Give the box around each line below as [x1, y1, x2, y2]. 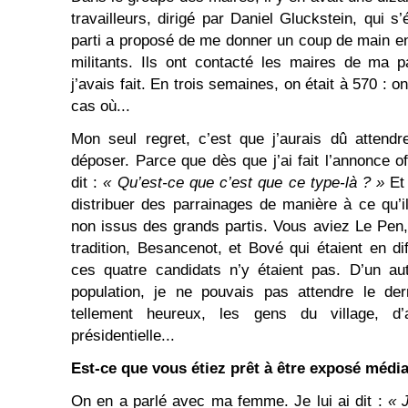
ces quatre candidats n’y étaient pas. [71, 261, 342, 279]
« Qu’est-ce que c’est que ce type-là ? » [103, 174, 391, 191]
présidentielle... [71, 327, 175, 344]
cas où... [71, 97, 130, 115]
